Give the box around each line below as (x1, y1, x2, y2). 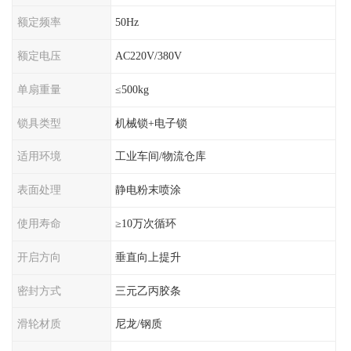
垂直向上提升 (115, 250, 182, 263)
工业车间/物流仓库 (115, 150, 207, 163)
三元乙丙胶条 (115, 284, 182, 297)
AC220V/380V (115, 49, 183, 62)
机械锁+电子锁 (115, 116, 188, 129)
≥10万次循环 (115, 216, 177, 230)
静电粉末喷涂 (115, 183, 182, 197)
